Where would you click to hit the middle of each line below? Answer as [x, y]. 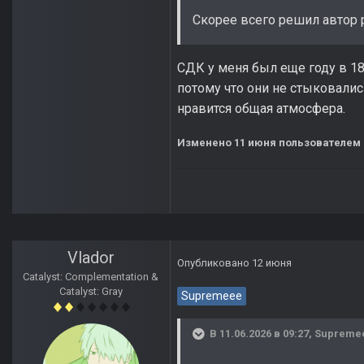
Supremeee [212, 297]
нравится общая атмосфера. [261, 108]
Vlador [91, 258]
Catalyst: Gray [91, 292]
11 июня [255, 142]
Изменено [206, 142]
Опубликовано [214, 263]
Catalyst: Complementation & [91, 277]
